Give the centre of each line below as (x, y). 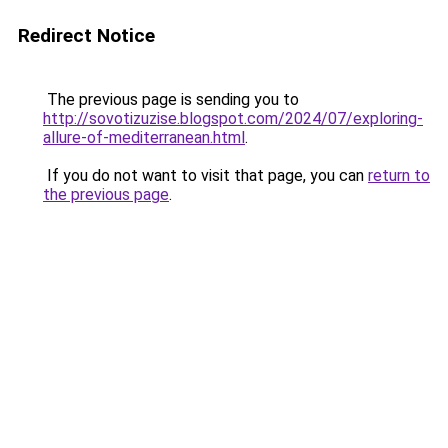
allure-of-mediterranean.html (144, 137)
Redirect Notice (86, 35)
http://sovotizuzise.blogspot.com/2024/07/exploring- (233, 118)
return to (399, 175)
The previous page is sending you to (171, 99)
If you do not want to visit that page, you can (205, 175)
